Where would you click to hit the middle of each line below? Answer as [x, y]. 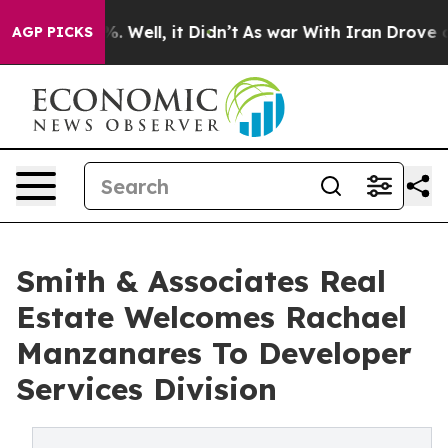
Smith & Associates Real [201, 281]
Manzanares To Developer [214, 353]
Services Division [146, 389]
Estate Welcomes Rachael [211, 317]
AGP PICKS [52, 32]
